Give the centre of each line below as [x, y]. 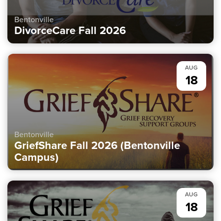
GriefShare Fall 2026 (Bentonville [97, 145]
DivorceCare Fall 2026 [70, 31]
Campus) [37, 157]
